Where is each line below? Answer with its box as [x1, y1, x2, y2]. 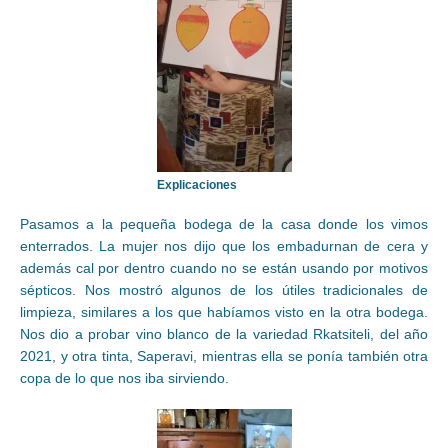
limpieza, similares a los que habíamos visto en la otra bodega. [20, 304, 428, 321]
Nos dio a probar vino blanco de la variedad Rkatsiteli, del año [20, 326, 428, 343]
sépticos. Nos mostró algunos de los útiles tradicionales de [20, 282, 428, 299]
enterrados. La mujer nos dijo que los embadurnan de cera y [20, 238, 428, 255]
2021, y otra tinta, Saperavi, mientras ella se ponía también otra [20, 348, 428, 365]
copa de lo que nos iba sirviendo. [20, 370, 229, 387]
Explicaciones [156, 178, 237, 193]
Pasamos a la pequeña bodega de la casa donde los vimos [20, 216, 428, 233]
